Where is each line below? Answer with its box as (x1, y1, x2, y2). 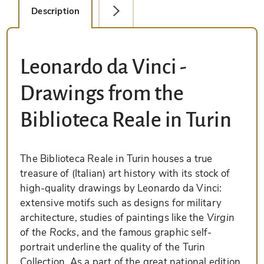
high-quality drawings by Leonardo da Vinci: (20, 181, 222, 195)
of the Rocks (20, 225, 77, 239)
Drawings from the (20, 82, 184, 105)
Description (31, 5, 80, 17)
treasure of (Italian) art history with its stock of (20, 166, 230, 180)
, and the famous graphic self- (76, 225, 212, 239)
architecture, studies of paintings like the (20, 210, 207, 225)
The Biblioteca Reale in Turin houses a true (20, 151, 213, 166)
